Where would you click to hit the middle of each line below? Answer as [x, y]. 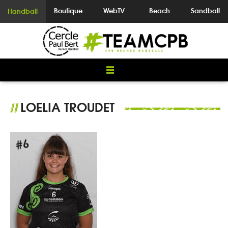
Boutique [68, 11]
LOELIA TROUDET [67, 107]
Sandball [205, 11]
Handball [23, 11]
